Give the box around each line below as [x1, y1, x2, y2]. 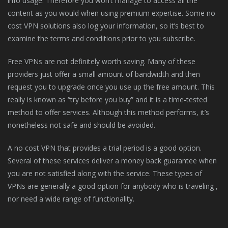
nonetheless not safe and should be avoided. [8, 120, 155, 130]
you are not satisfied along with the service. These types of [8, 168, 202, 178]
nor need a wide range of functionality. [8, 194, 134, 204]
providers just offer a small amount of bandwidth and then [8, 69, 200, 79]
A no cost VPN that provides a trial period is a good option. [8, 143, 202, 153]
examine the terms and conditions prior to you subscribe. [8, 34, 195, 43]
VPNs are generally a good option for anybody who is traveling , [8, 181, 218, 191]
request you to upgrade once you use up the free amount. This [8, 82, 215, 92]
